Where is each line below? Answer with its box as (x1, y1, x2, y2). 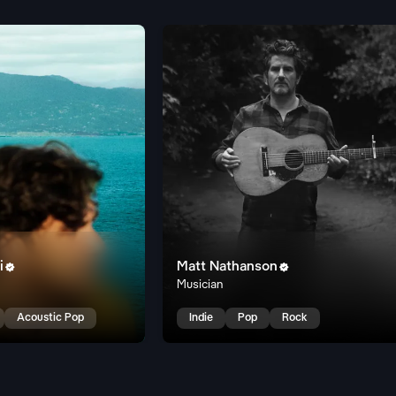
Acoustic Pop (17, 312, 85, 324)
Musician (177, 279, 224, 291)
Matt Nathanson (177, 260, 278, 274)
